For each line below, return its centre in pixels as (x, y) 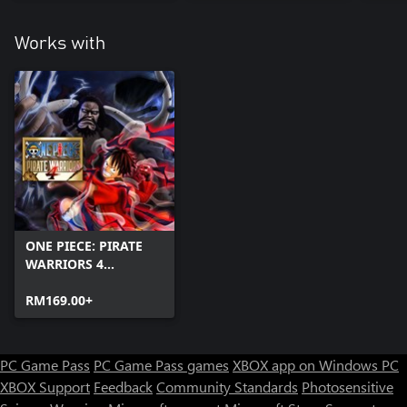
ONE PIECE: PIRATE (84, 246)
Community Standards (227, 387)
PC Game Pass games (161, 365)
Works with (60, 44)
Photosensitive (347, 387)
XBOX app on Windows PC (316, 365)
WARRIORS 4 (65, 264)
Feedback (123, 387)
